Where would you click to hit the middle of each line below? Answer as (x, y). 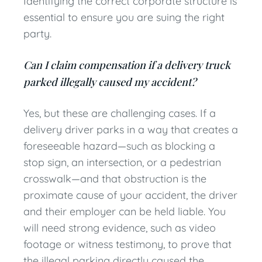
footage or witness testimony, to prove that (127, 244)
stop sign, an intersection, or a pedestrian (122, 162)
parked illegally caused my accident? (110, 82)
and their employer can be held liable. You (125, 211)
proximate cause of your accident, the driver (130, 195)
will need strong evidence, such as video (120, 228)
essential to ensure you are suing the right (124, 17)
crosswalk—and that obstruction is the (115, 179)
